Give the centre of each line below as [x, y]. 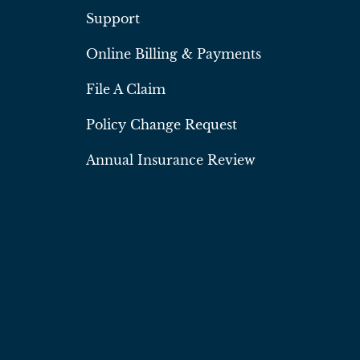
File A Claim [125, 90]
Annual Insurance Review [170, 160]
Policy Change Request [161, 125]
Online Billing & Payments [173, 54]
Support [112, 19]
